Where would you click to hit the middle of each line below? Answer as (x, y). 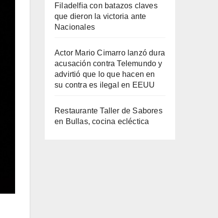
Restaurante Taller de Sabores (109, 111)
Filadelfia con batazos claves (106, 6)
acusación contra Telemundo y (109, 64)
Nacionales (75, 27)
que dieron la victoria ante (100, 16)
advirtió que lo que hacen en (105, 74)
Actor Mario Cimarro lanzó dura (110, 53)
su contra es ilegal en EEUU (105, 85)
